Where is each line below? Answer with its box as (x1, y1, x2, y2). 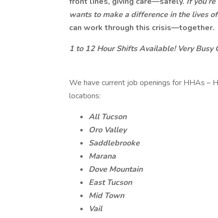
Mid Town (89, 190, 124, 201)
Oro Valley (89, 125, 127, 135)
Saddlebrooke (89, 138, 140, 148)
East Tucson (89, 177, 132, 188)
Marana (89, 151, 116, 162)
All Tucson (89, 111, 127, 122)
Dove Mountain (89, 164, 143, 175)
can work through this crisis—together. (69, 22, 215, 33)
